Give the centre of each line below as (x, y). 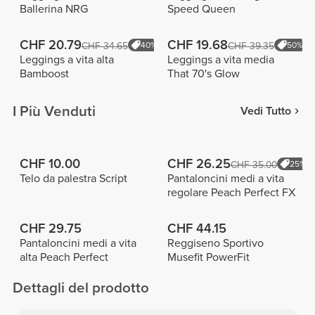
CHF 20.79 (50, 45)
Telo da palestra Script (73, 178)
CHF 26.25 (199, 163)
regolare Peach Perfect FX (231, 192)
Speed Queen (201, 9)
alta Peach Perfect (64, 257)
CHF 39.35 (251, 46)
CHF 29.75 (50, 228)
